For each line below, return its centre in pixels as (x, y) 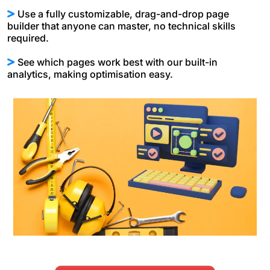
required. (28, 38)
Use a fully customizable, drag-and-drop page (123, 14)
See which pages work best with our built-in (118, 62)
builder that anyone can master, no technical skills (121, 26)
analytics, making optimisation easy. (90, 74)
